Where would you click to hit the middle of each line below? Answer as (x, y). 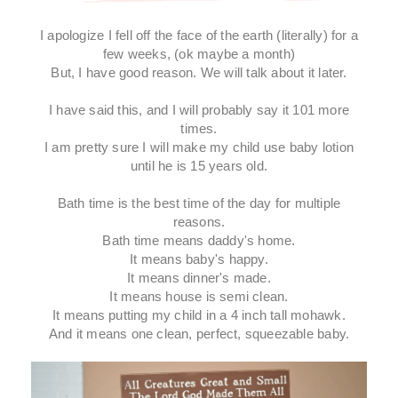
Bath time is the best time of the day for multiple (199, 203)
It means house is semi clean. (199, 296)
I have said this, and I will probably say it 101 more (199, 109)
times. (199, 128)
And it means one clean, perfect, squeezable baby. (199, 333)
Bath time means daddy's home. (199, 240)
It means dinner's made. (199, 277)
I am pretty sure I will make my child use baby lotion (199, 147)
